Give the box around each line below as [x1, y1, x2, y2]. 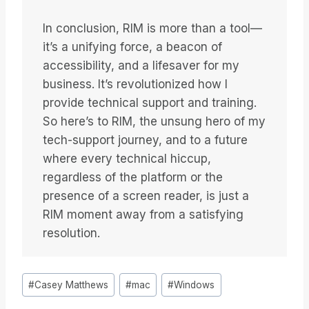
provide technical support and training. [43, 96, 257, 110]
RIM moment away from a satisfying [43, 208, 243, 222]
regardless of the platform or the [43, 170, 223, 185]
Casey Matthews [34, 279, 109, 290]
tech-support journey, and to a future [43, 133, 248, 148]
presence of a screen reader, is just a [43, 189, 249, 203]
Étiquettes [21, 270, 77, 284]
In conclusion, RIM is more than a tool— [43, 21, 262, 36]
